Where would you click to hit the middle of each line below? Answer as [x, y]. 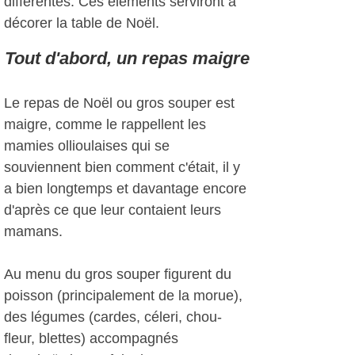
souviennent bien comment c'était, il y [122, 167]
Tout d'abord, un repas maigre [127, 58]
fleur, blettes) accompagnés [91, 338]
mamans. [33, 231]
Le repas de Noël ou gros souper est [119, 103]
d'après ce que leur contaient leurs [113, 210]
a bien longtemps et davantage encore [125, 189]
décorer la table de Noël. [82, 23]
